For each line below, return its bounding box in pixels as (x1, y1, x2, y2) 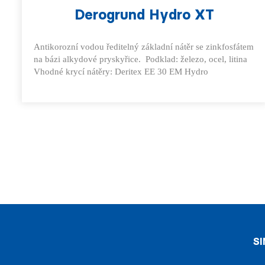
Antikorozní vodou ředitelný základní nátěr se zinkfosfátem (34, 42, 254, 51)
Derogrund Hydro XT (74, 6, 214, 23)
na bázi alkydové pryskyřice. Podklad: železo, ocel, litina (34, 54, 247, 64)
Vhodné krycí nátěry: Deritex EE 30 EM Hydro (34, 67, 208, 76)
